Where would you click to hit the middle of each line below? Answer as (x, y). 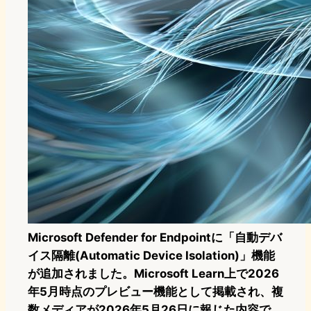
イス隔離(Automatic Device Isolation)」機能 (151, 256)
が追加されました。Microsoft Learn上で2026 (153, 274)
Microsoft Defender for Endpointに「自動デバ (155, 238)
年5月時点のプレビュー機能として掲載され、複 (155, 292)
